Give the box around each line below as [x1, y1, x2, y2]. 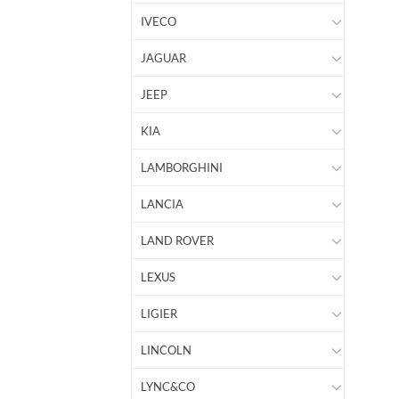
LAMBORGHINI [141, 160, 223, 175]
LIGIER [141, 306, 177, 322]
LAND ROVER [141, 233, 214, 248]
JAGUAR [141, 51, 186, 66]
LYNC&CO [141, 379, 195, 395]
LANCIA [141, 197, 183, 212]
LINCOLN [141, 343, 191, 358]
